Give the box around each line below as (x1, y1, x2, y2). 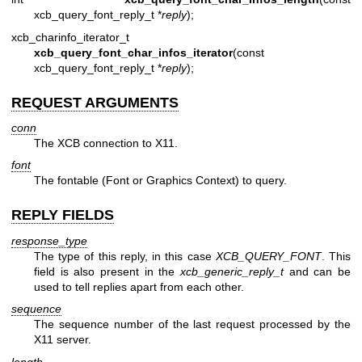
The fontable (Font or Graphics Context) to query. (34, 174, 287, 187)
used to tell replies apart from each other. (34, 280, 244, 293)
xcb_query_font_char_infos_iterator (34, 45, 233, 59)
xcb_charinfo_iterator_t (11, 30, 129, 44)
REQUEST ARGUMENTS (11, 94, 179, 111)
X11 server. (34, 333, 91, 347)
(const (233, 45, 264, 59)
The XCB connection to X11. (34, 137, 178, 150)
